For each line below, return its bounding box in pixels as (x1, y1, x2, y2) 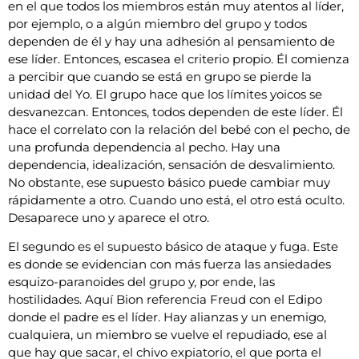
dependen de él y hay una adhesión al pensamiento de (8, 33, 335, 49)
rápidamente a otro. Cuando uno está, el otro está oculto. (8, 192, 345, 208)
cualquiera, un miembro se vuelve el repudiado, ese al (8, 327, 327, 343)
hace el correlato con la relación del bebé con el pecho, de (8, 121, 350, 137)
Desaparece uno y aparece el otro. (8, 209, 209, 225)
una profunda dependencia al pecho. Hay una (8, 139, 280, 155)
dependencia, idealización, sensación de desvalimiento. (8, 156, 335, 172)
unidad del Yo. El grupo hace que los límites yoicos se (8, 86, 322, 102)
